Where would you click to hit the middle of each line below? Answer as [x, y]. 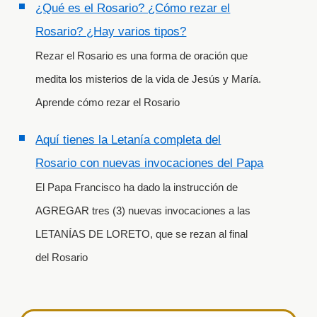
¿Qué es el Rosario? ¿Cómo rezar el [133, 8]
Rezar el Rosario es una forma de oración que [142, 56]
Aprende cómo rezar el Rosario [108, 103]
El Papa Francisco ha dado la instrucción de [137, 188]
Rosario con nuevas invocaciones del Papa [150, 163]
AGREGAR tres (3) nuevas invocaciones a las [143, 211]
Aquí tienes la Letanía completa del [128, 140]
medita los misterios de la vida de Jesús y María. [149, 79]
